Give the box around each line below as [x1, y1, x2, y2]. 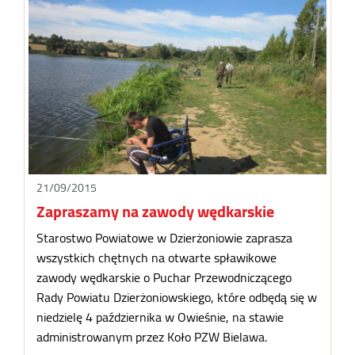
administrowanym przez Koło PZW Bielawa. [36, 325, 268, 349]
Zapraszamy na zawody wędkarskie [36, 197, 275, 227]
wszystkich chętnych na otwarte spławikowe [36, 246, 277, 270]
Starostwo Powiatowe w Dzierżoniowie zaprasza [36, 226, 293, 250]
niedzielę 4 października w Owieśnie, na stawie [36, 305, 284, 330]
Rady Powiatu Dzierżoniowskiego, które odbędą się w [36, 285, 318, 310]
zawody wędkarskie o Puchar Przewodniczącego [36, 265, 292, 290]
